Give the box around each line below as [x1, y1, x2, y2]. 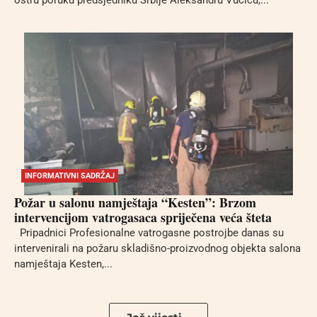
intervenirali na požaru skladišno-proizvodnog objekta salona [14, 241, 301, 255]
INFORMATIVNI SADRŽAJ [25, 171, 115, 180]
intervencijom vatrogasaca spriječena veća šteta [14, 207, 272, 226]
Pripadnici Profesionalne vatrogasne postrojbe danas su [14, 226, 284, 239]
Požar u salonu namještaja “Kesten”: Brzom [14, 192, 256, 212]
